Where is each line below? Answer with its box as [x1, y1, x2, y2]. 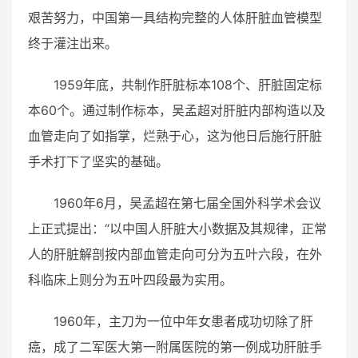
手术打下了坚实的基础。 [28, 153, 169, 169]
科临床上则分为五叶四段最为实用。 [28, 271, 233, 288]
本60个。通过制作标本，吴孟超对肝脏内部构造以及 [28, 101, 325, 118]
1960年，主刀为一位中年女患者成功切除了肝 [54, 312, 313, 329]
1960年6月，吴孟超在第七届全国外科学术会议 [54, 194, 321, 211]
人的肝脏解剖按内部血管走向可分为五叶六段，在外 [28, 245, 322, 262]
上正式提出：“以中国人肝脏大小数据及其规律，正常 [28, 220, 327, 237]
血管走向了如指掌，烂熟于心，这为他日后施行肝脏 [28, 127, 322, 144]
